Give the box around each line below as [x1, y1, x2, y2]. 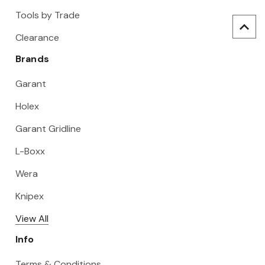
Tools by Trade [15, 8, 80, 21]
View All [15, 212, 49, 225]
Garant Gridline [15, 122, 81, 135]
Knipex [15, 189, 44, 202]
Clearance [15, 31, 59, 44]
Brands [15, 52, 49, 65]
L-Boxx [15, 144, 45, 157]
